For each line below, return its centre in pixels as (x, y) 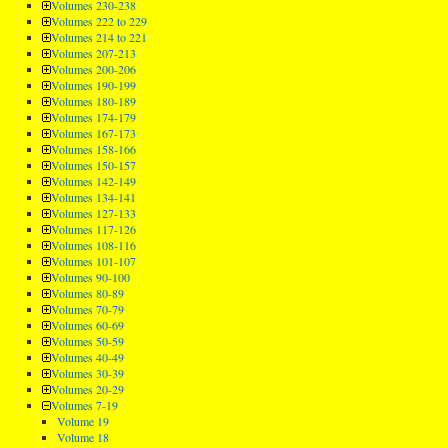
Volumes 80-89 (87, 293)
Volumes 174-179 (93, 117)
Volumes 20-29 (87, 389)
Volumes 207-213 (93, 53)
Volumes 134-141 (93, 197)
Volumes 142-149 (93, 181)
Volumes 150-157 (93, 165)
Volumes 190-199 (93, 85)
